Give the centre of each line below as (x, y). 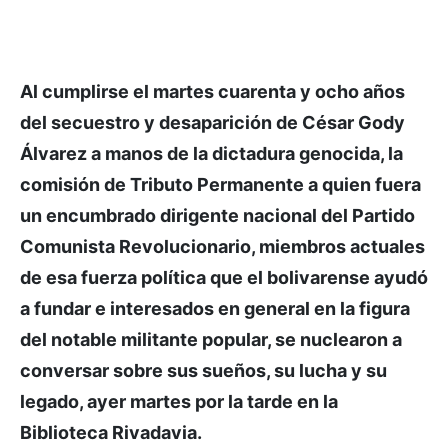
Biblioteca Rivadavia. (111, 433)
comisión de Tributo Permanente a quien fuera (220, 185)
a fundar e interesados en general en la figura (215, 309)
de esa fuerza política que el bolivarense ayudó (224, 278)
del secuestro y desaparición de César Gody (212, 123)
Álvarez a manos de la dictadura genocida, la (211, 154)
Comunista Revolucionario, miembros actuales (222, 247)
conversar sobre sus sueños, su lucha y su (203, 371)
